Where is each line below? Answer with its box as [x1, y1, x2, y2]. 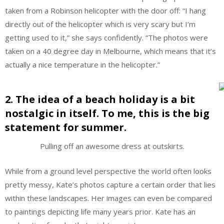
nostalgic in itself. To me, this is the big [5, 106, 209, 120]
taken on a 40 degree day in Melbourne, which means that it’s [5, 45, 216, 56]
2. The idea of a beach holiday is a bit [5, 92, 195, 106]
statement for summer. [5, 120, 126, 134]
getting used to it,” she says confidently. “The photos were [5, 32, 208, 42]
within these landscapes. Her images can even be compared [5, 192, 212, 203]
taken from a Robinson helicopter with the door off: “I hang [5, 5, 206, 15]
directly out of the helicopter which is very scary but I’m [5, 18, 195, 29]
